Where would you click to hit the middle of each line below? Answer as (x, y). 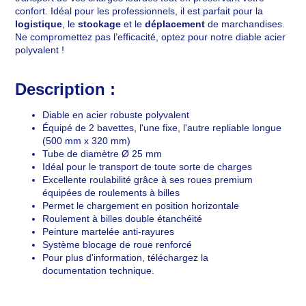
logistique (39, 24)
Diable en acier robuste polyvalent (116, 115)
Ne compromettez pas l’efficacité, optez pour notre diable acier (151, 37)
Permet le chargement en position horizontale (141, 206)
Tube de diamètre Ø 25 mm (102, 154)
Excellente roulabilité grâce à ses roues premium (148, 180)
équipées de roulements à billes (111, 193)
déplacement (175, 24)
